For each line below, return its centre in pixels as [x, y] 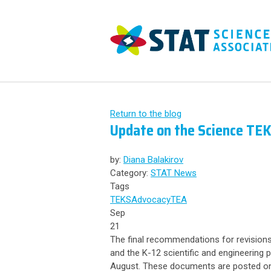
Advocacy [151, 200]
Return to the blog [146, 114]
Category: [130, 173]
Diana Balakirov [153, 160]
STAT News [174, 173]
